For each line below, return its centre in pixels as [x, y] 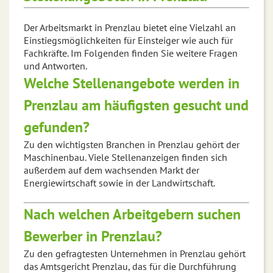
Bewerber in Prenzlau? [93, 236]
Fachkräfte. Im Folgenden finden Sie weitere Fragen [131, 53]
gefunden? [57, 127]
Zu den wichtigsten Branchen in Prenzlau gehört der [132, 145]
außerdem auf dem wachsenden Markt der [112, 170]
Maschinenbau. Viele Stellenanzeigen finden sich [126, 158]
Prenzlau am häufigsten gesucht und [136, 105]
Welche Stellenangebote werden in [132, 83]
